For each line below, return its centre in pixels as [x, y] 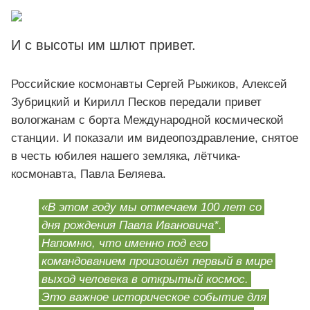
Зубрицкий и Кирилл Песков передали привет [136, 102]
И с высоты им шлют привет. [103, 45]
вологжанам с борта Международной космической [147, 120]
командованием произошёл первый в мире [157, 262]
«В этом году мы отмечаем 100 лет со [152, 208]
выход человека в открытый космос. [145, 280]
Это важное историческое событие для [154, 298]
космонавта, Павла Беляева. [89, 174]
